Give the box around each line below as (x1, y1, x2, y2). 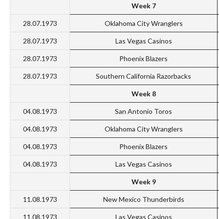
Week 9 (131, 177, 156, 186)
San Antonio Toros (115, 107, 172, 116)
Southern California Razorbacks (96, 72, 191, 81)
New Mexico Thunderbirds (103, 195, 184, 204)
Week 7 (131, 1, 156, 10)
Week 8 (131, 89, 156, 98)
